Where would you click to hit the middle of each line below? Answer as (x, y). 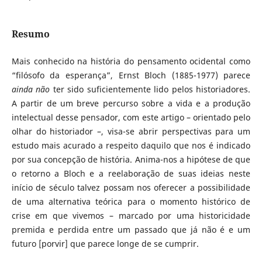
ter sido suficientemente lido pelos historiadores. (150, 89)
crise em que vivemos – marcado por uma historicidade (131, 216)
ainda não (31, 89)
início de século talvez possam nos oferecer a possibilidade (131, 188)
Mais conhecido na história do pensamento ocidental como (131, 61)
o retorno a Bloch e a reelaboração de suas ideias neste (131, 174)
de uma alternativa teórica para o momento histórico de (131, 202)
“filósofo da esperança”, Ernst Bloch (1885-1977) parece (131, 75)
